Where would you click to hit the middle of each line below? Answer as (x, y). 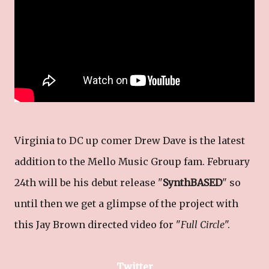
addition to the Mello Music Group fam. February (132, 162)
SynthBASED (192, 183)
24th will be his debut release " (89, 183)
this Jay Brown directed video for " (98, 225)
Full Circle (203, 225)
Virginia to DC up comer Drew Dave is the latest (130, 141)
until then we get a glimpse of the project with (126, 204)
